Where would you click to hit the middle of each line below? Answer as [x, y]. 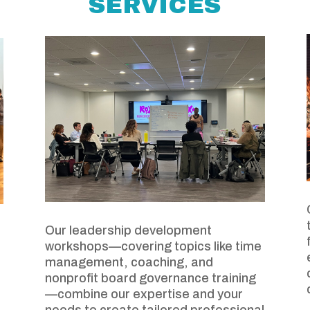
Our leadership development [128, 230]
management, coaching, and [129, 262]
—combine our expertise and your [144, 294]
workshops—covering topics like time [153, 246]
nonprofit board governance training [150, 278]
